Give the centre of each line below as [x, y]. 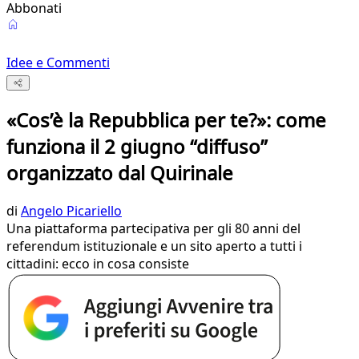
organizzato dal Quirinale [120, 173]
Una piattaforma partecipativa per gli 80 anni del [153, 229]
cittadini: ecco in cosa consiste [98, 264]
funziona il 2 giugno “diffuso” [137, 147]
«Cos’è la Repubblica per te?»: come [166, 120]
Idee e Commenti [58, 63]
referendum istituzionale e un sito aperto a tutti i [154, 246]
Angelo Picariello [71, 211]
